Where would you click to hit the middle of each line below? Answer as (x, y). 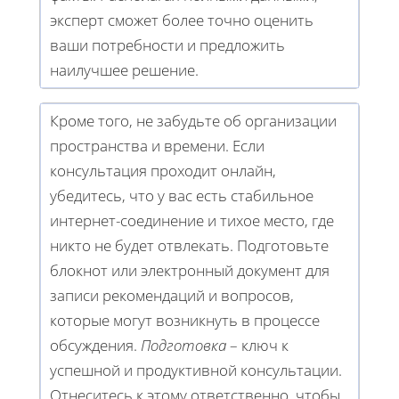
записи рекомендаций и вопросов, (172, 295)
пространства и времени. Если (157, 145)
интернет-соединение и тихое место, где (192, 220)
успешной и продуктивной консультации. (196, 370)
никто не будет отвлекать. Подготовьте (189, 245)
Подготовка (183, 345)
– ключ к (257, 345)
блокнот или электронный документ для (190, 270)
